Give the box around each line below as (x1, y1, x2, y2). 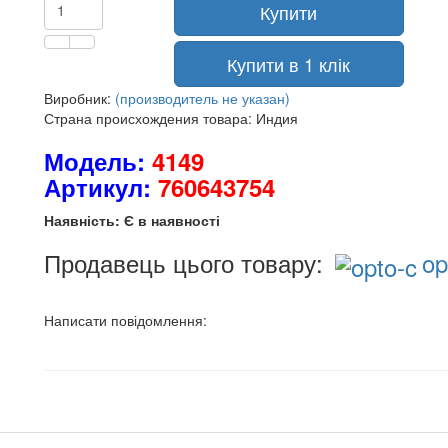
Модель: (44, 144, 152, 178)
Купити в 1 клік (227, 51, 351, 77)
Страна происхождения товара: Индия (44, 108, 298, 128)
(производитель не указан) (115, 88, 290, 108)
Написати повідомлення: (44, 309, 215, 330)
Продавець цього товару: (44, 245, 330, 280)
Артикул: (44, 170, 151, 204)
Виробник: (44, 88, 115, 108)
